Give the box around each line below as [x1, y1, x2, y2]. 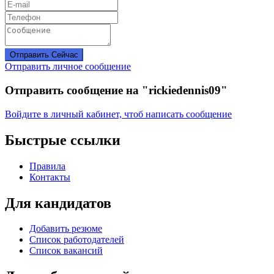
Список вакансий [29, 245, 103, 256]
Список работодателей [29, 234, 124, 245]
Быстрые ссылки [5, 131, 120, 148]
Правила [29, 160, 65, 171]
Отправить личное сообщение [5, 61, 131, 72]
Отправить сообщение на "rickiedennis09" [5, 84, 228, 97]
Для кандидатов [5, 194, 111, 211]
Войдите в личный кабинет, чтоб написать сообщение [5, 108, 232, 119]
